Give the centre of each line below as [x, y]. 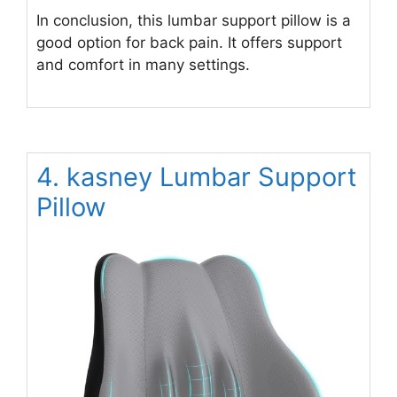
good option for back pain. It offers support [189, 42]
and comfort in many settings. [143, 64]
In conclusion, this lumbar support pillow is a [194, 20]
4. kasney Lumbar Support [197, 177]
